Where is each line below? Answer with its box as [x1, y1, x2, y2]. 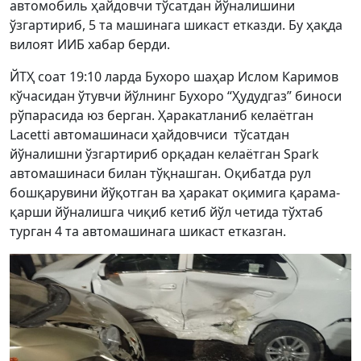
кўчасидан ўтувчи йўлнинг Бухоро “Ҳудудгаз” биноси [10, 87, 342, 105]
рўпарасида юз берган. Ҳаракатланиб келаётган [10, 106, 313, 124]
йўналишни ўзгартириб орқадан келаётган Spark [10, 145, 319, 163]
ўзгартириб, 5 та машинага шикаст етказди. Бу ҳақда [10, 16, 342, 34]
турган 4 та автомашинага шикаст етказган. [10, 222, 286, 240]
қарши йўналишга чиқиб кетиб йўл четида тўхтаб [10, 203, 323, 221]
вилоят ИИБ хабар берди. [10, 35, 170, 53]
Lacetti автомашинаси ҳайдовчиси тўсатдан [10, 126, 289, 143]
